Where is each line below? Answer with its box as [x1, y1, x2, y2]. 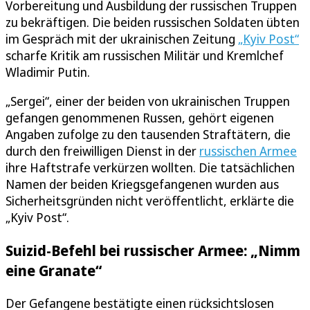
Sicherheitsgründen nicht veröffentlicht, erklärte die [6, 192, 294, 210]
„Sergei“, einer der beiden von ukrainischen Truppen [6, 93, 290, 110]
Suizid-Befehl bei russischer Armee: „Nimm [6, 240, 300, 261]
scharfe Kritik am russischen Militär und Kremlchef [6, 47, 284, 64]
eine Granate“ [6, 260, 102, 281]
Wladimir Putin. [6, 64, 90, 81]
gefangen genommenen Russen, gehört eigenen [6, 109, 274, 127]
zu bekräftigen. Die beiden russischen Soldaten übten [6, 14, 300, 31]
